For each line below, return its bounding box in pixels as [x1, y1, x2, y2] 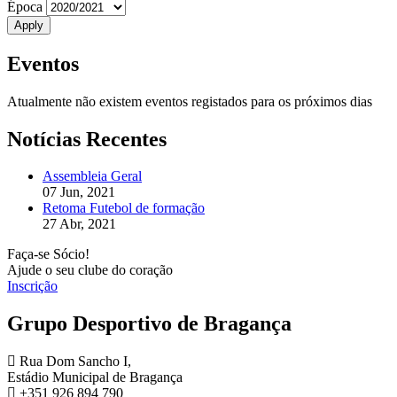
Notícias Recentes [7, 127, 167, 151]
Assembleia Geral [43, 168, 142, 184]
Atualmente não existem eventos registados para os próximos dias [7, 93, 372, 109]
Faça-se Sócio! [7, 246, 90, 262]
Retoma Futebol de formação [43, 200, 205, 216]
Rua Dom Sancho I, [16, 354, 131, 370]
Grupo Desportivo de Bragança [7, 312, 292, 336]
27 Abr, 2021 [43, 216, 116, 232]
